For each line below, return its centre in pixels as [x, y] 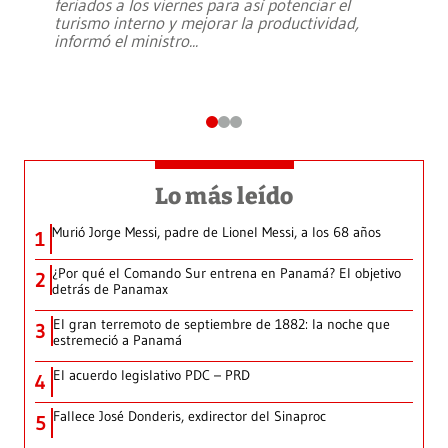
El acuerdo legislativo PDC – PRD [151, 375]
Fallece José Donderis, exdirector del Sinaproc [189, 416]
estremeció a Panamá [117, 340]
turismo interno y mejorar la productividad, [206, 23]
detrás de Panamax [110, 289]
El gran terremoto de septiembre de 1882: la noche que [221, 324]
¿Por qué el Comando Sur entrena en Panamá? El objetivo [226, 273]
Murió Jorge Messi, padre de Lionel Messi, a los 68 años [216, 232]
